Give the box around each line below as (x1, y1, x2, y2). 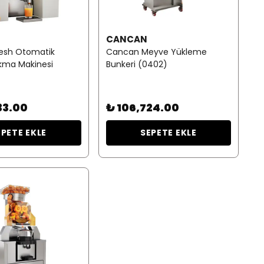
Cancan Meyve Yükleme (105, 46, 207, 58)
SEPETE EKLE (140, 127, 197, 139)
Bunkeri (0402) (105, 58, 167, 71)
